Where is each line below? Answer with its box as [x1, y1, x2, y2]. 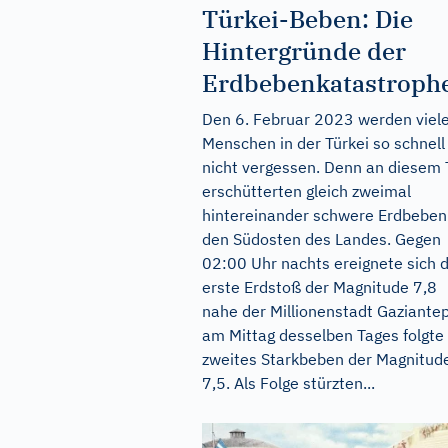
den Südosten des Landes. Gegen [202, 228, 441, 249]
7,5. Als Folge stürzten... [202, 372, 375, 393]
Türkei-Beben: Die [202, 2, 413, 35]
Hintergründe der [202, 34, 406, 67]
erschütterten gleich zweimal [202, 180, 411, 201]
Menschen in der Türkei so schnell [202, 132, 445, 153]
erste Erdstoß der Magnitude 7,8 [202, 276, 437, 297]
